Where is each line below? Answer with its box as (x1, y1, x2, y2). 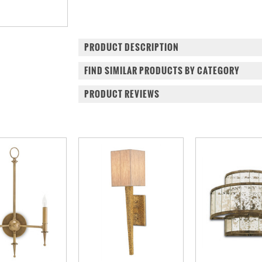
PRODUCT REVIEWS (84, 87, 160, 101)
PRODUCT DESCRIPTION (84, 40, 179, 54)
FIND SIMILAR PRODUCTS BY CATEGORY (84, 64, 240, 77)
